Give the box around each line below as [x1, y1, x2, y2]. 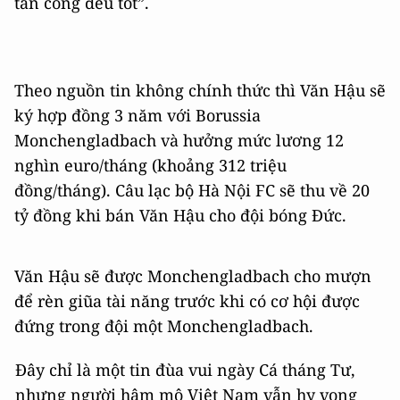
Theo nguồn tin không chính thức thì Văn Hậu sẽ [14, 79, 386, 101]
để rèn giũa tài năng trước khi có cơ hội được [14, 289, 360, 312]
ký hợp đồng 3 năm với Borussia [14, 104, 261, 126]
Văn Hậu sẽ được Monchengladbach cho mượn [14, 264, 371, 287]
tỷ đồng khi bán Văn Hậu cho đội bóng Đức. [14, 204, 346, 226]
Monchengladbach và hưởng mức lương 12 [14, 129, 344, 151]
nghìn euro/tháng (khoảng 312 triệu [14, 154, 287, 176]
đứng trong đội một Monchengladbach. [14, 314, 313, 337]
